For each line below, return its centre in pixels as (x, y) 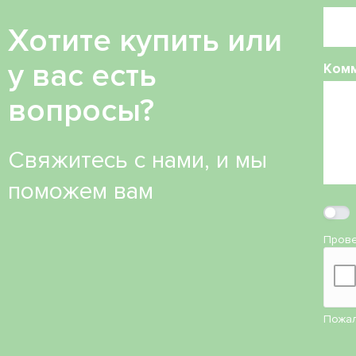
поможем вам (81, 191)
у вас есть (82, 75)
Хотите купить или (145, 41)
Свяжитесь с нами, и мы (137, 160)
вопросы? (81, 110)
